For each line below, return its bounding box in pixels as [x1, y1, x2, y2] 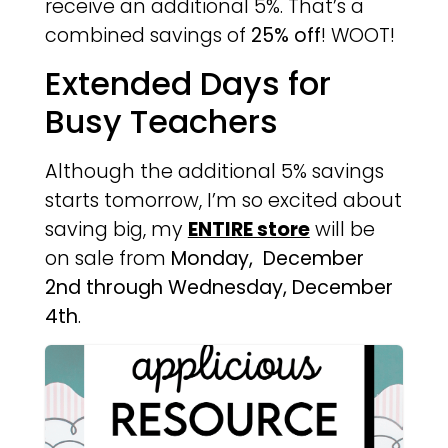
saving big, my [44, 215, 188, 243]
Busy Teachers [44, 98, 278, 144]
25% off [250, 22, 321, 50]
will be [309, 215, 375, 243]
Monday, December [170, 244, 364, 272]
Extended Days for [44, 60, 331, 106]
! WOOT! [320, 22, 395, 50]
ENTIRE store [187, 215, 310, 243]
